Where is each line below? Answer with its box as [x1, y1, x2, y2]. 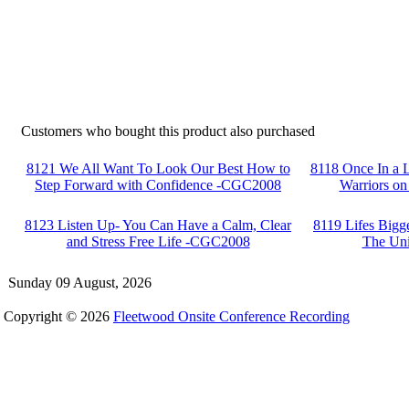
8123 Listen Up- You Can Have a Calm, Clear [25, 217, 291, 233]
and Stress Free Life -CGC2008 [66, 234, 250, 249]
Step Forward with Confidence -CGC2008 [35, 177, 281, 193]
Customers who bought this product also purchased [21, 123, 315, 139]
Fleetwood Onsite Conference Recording [113, 309, 350, 324]
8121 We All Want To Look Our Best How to [26, 161, 290, 176]
